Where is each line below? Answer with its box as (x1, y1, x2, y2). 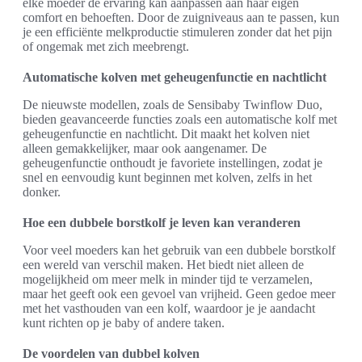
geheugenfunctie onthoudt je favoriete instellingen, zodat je (23, 155, 322, 170)
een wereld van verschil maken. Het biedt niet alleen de (23, 257, 304, 271)
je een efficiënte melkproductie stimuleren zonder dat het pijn (23, 24, 332, 39)
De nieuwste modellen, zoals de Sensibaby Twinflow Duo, (23, 97, 322, 112)
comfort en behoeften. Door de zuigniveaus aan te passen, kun (23, 10, 339, 24)
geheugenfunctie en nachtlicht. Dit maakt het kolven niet (23, 126, 309, 141)
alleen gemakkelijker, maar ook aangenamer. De (23, 141, 267, 155)
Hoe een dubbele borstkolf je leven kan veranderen (23, 215, 301, 229)
